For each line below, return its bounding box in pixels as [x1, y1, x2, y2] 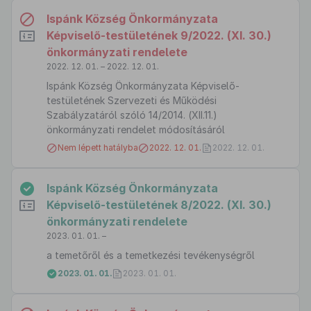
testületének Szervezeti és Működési [47, 94, 217, 106]
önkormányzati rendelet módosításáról [47, 124, 225, 135]
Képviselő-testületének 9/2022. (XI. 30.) [47, 28, 271, 42]
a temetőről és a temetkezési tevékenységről [47, 249, 255, 261]
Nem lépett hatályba [58, 142, 138, 153]
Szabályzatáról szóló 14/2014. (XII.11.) [47, 109, 217, 121]
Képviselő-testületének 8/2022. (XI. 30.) [47, 198, 271, 212]
